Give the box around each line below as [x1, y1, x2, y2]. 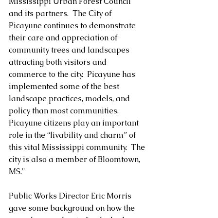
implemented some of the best [9, 81, 121, 91]
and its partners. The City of [9, 8, 113, 18]
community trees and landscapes [9, 44, 131, 55]
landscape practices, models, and [9, 93, 132, 104]
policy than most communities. [9, 105, 123, 116]
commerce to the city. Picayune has [9, 69, 137, 79]
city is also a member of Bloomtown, [9, 154, 142, 164]
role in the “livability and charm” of [9, 129, 138, 140]
